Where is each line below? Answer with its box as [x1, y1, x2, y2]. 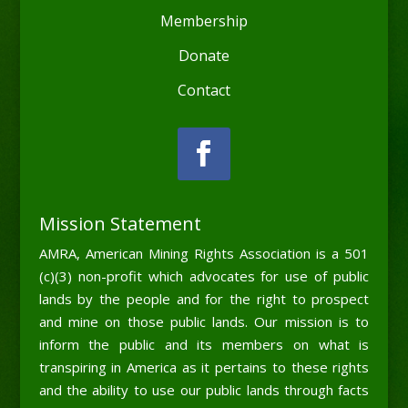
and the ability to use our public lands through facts [38, 381, 370, 400]
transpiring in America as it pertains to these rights [38, 358, 370, 377]
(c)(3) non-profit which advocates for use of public [38, 267, 370, 286]
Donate [178, 46, 229, 66]
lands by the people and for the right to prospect [38, 290, 370, 309]
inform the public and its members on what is [38, 335, 370, 354]
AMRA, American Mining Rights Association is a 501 [38, 244, 370, 263]
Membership [159, 11, 248, 32]
